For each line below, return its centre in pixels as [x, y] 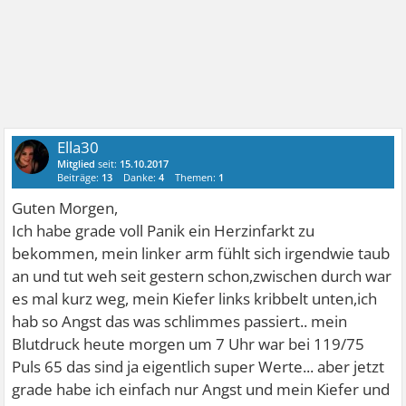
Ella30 [78, 147]
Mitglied [77, 164]
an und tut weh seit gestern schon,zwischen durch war [202, 276]
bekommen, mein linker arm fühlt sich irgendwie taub [201, 253]
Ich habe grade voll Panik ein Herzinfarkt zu [164, 231]
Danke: [141, 177]
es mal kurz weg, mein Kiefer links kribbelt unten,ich [195, 299]
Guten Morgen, [65, 208]
